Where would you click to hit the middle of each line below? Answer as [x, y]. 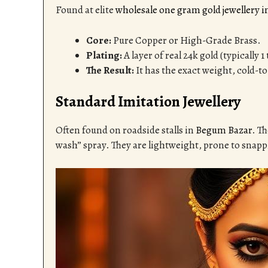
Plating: [104, 55]
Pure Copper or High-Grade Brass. [186, 40]
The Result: [110, 70]
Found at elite [86, 10]
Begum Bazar [224, 130]
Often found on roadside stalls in [126, 130]
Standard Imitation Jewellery [148, 102]
